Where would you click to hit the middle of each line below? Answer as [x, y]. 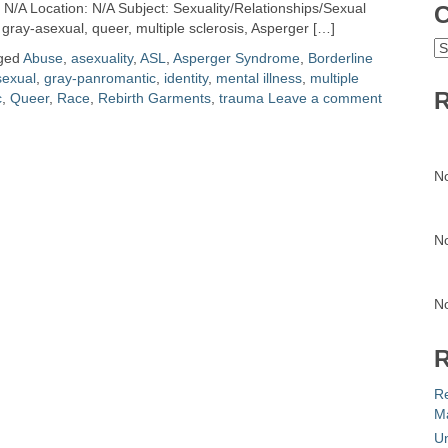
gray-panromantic [100, 78]
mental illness [259, 78]
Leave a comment [325, 98]
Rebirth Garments [154, 98]
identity [186, 78]
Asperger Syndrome [236, 58]
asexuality [102, 58]
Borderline [340, 58]
